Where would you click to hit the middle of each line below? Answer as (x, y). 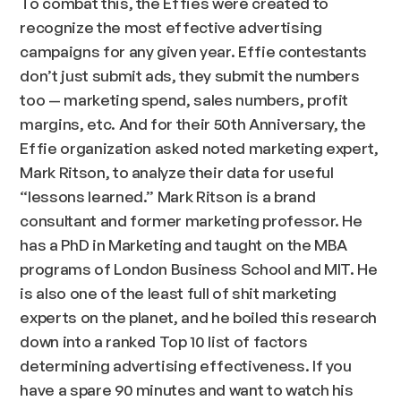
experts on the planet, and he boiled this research (199, 316)
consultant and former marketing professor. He (191, 220)
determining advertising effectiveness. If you (186, 365)
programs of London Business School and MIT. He (199, 268)
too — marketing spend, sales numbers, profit (184, 99)
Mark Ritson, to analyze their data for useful (177, 171)
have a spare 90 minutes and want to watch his (187, 389)
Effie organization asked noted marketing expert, (199, 147)
